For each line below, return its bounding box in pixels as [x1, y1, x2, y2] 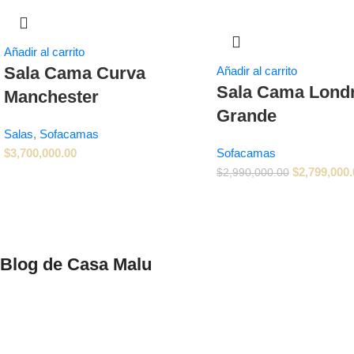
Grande [216, 105, 277, 126]
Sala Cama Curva [4, 62, 145, 83]
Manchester [4, 86, 99, 107]
